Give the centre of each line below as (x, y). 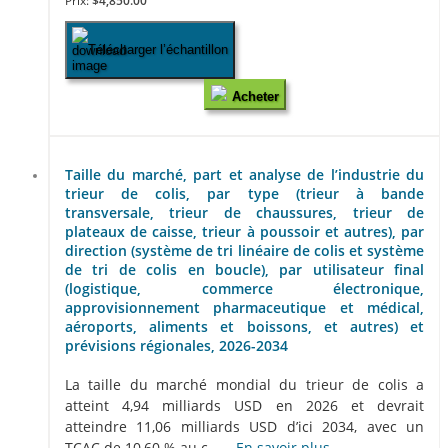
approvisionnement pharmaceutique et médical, (244, 308)
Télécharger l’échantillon (158, 50)
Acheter (255, 96)
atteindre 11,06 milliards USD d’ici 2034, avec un (244, 426)
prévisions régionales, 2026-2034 (176, 346)
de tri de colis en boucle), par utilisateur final (244, 270)
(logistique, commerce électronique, (244, 289)
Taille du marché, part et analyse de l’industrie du (244, 175)
